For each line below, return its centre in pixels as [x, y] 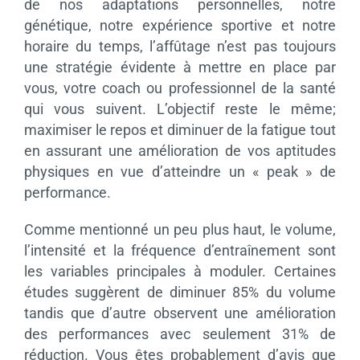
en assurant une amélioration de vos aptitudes [180, 150]
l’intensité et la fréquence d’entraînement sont [180, 250]
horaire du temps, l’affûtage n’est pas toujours [180, 46]
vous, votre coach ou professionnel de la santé [180, 88]
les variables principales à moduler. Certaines [180, 271]
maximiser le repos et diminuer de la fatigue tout [180, 129]
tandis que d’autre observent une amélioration [180, 313]
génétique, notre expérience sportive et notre [180, 25]
